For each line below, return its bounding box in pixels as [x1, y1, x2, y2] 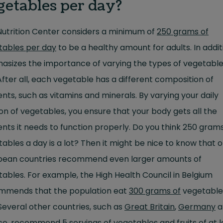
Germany [178, 201, 216, 213]
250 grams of [157, 25, 209, 37]
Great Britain [124, 201, 175, 213]
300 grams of [129, 185, 181, 197]
